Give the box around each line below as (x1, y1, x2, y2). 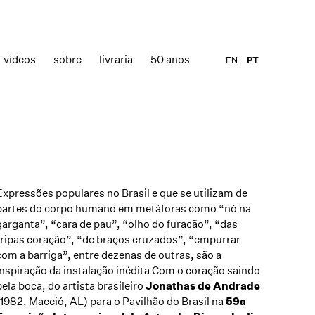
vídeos (4, 52, 36, 66)
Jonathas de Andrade (145, 279, 260, 292)
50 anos (150, 52, 190, 66)
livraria (99, 52, 133, 66)
